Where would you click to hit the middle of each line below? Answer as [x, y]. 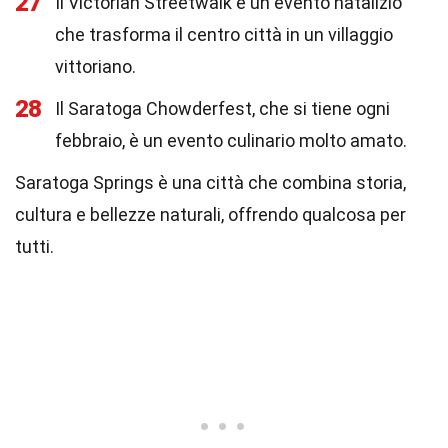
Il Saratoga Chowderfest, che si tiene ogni [222, 108]
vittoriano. [95, 66]
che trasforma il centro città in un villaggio [224, 34]
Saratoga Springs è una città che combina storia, [210, 182]
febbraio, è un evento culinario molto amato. [231, 140]
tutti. [34, 246]
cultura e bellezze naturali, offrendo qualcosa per [210, 214]
